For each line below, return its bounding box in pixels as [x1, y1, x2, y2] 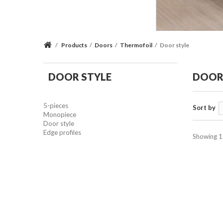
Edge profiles [43, 128, 81, 136]
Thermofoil [120, 41, 152, 49]
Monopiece [43, 111, 76, 118]
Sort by [193, 104, 216, 111]
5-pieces [43, 102, 68, 110]
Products [61, 41, 87, 49]
